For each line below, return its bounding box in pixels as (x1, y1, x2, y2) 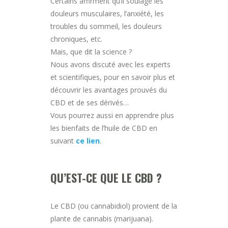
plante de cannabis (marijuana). (50, 213, 153, 223)
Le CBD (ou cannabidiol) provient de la (50, 201, 177, 211)
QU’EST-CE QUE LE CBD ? (50, 169, 162, 186)
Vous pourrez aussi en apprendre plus (50, 110, 174, 120)
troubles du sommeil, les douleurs (50, 21, 162, 31)
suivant (50, 135, 76, 146)
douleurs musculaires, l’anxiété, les (50, 8, 164, 18)
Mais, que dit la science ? (50, 46, 132, 56)
